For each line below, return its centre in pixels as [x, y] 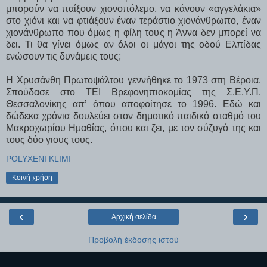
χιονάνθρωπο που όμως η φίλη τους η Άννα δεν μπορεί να [133, 33]
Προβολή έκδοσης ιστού [133, 240]
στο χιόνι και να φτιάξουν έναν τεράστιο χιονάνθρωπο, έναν [133, 21]
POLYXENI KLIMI [38, 159]
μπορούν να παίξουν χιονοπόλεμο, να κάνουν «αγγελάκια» [133, 9]
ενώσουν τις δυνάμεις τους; [63, 57]
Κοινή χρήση [32, 178]
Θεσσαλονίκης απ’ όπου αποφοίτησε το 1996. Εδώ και [133, 104]
